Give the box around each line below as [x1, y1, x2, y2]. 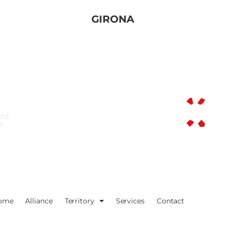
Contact [156, 196, 185, 206]
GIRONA [91, 13, 134, 25]
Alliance [25, 196, 53, 206]
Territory [64, 196, 94, 206]
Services [116, 196, 145, 206]
